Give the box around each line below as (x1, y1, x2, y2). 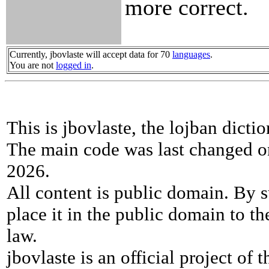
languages (172, 49, 210, 59)
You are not (10, 60, 56, 70)
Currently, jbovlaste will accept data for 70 (10, 49, 172, 59)
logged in (56, 60, 91, 70)
